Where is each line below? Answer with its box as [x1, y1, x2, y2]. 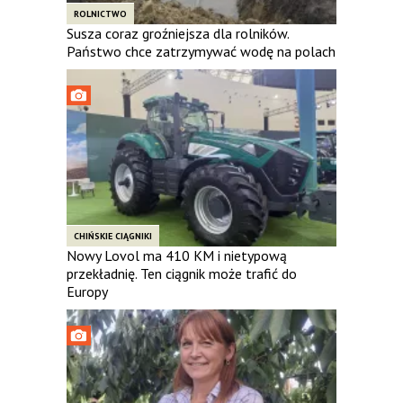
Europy [67, 282, 108, 301]
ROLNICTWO [74, 7, 127, 20]
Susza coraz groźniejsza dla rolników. [67, 23, 289, 42]
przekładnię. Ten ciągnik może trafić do [67, 264, 297, 283]
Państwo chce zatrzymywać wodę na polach [67, 41, 336, 60]
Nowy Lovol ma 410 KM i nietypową [67, 246, 287, 265]
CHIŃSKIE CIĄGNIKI [74, 230, 152, 243]
